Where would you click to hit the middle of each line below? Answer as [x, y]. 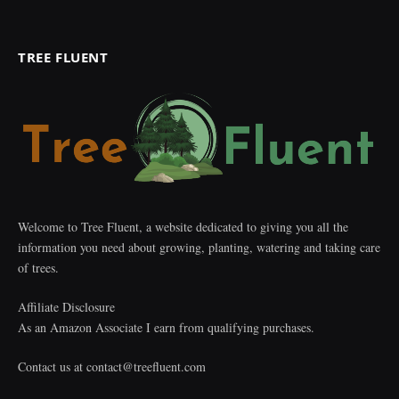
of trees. [38, 268]
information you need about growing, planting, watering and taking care [199, 248]
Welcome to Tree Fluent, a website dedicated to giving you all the [183, 227]
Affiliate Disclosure [66, 307]
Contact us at [52, 367]
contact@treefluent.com [146, 367]
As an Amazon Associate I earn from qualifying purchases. [166, 328]
